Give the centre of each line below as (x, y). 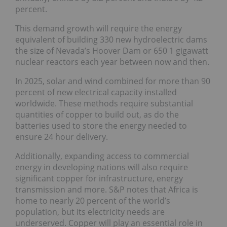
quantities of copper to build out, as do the (97, 115)
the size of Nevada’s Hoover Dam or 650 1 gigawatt (112, 51)
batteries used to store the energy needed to (101, 126)
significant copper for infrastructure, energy (99, 179)
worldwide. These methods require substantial (104, 104)
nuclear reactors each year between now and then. (112, 62)
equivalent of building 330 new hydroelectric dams (111, 40)
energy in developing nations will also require (102, 167)
